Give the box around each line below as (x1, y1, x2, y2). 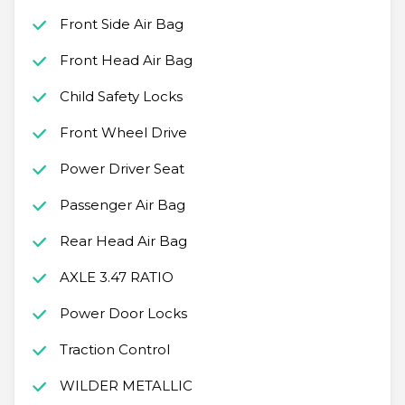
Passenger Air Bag (59, 196, 185, 214)
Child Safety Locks (59, 88, 183, 106)
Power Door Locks (59, 305, 187, 323)
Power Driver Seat (59, 160, 184, 178)
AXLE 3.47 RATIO (59, 268, 174, 287)
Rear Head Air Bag (59, 232, 187, 250)
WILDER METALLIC (59, 377, 193, 395)
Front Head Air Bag (59, 52, 193, 70)
